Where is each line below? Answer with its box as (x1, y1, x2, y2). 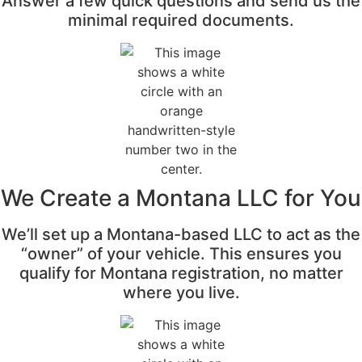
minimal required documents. (68, 11, 294, 31)
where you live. (122, 283, 240, 303)
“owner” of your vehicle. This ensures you (20, 244, 342, 264)
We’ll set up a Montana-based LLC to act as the (2, 225, 360, 245)
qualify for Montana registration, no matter (19, 263, 343, 284)
